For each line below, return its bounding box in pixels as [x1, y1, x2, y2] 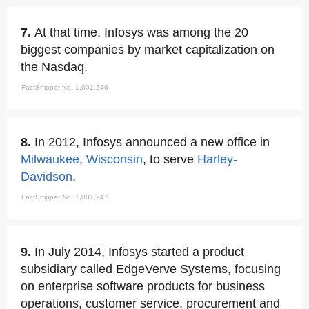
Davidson [21, 170, 72, 183]
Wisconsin [86, 152, 143, 166]
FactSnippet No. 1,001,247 [21, 193, 108, 201]
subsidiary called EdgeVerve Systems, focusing [21, 262, 281, 276]
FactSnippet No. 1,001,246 [21, 83, 108, 91]
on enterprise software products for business [21, 279, 265, 293]
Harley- [197, 152, 237, 166]
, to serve [143, 152, 197, 166]
